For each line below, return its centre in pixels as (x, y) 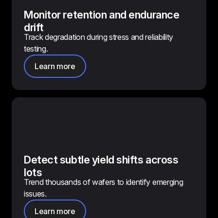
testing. (36, 49)
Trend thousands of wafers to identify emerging (104, 182)
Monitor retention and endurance (102, 15)
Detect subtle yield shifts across (101, 160)
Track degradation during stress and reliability (99, 37)
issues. (35, 194)
